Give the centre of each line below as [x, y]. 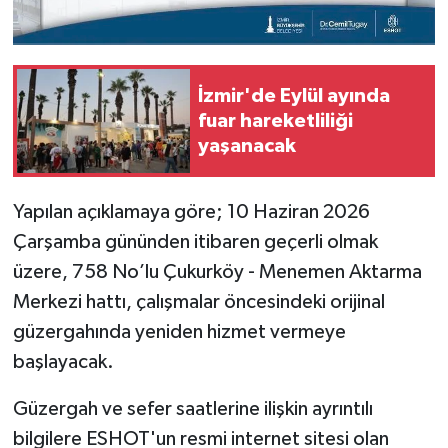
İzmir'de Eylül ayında [294, 95]
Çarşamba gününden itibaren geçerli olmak [195, 242]
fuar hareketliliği [275, 120]
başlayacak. [63, 362]
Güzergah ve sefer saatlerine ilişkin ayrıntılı [192, 409]
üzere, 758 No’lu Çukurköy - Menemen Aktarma [217, 272]
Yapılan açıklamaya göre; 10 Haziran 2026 [191, 212]
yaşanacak [247, 145]
